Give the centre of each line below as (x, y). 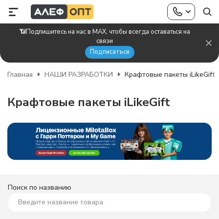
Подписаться (109, 52)
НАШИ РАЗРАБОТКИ (79, 74)
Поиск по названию (40, 187)
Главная (20, 74)
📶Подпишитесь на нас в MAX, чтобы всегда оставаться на (105, 32)
